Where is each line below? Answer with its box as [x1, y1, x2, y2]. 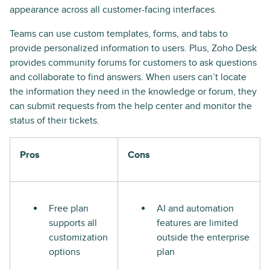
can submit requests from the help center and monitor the [10, 99, 252, 112]
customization [49, 231, 108, 243]
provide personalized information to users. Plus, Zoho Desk [10, 42, 257, 54]
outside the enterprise [157, 231, 250, 243]
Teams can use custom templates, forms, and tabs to [10, 27, 228, 40]
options [49, 245, 80, 258]
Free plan [49, 202, 89, 215]
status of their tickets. [10, 114, 99, 127]
